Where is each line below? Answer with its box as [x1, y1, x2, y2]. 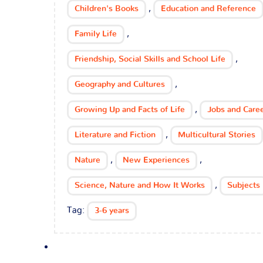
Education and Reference [161, 5, 256, 13]
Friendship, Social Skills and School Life [75, 55, 225, 63]
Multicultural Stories [178, 131, 255, 139]
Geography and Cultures [75, 80, 165, 89]
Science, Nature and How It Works [75, 181, 205, 190]
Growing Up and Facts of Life [75, 106, 185, 114]
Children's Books [75, 5, 139, 13]
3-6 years [95, 207, 129, 215]
